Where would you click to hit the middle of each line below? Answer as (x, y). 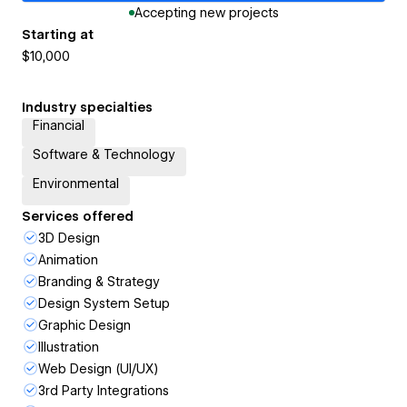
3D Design (69, 238)
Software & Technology (104, 154)
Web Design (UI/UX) (98, 369)
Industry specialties (87, 107)
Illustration (69, 347)
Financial (59, 125)
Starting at (58, 35)
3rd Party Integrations (104, 391)
